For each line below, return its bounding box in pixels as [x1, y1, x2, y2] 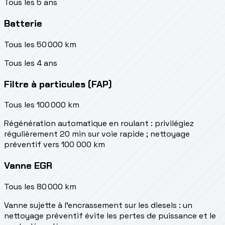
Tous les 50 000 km [4, 39, 76, 50]
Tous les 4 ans [4, 57, 57, 68]
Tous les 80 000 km [4, 181, 76, 192]
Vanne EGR [4, 159, 52, 172]
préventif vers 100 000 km [4, 139, 105, 150]
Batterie [4, 17, 42, 30]
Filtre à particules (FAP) [4, 77, 112, 90]
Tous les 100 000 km [4, 99, 79, 110]
